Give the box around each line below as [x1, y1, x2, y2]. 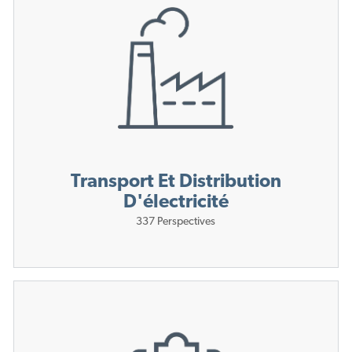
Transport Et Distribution [70, 173, 281, 192]
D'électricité [123, 193, 229, 213]
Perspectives [157, 216, 216, 229]
